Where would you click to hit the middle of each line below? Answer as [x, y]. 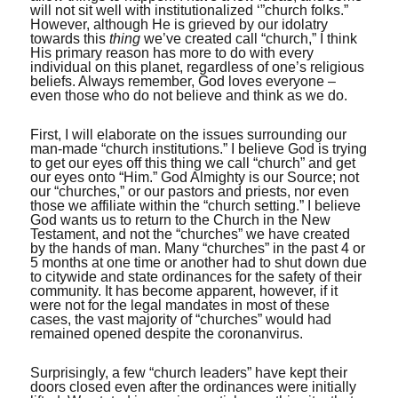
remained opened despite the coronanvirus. [167, 334]
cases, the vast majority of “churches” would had [181, 319]
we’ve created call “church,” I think [251, 39]
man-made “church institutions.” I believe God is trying [199, 149]
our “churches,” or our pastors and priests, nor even [190, 191]
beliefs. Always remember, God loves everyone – [183, 81]
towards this [70, 39]
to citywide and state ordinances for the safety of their [196, 277]
